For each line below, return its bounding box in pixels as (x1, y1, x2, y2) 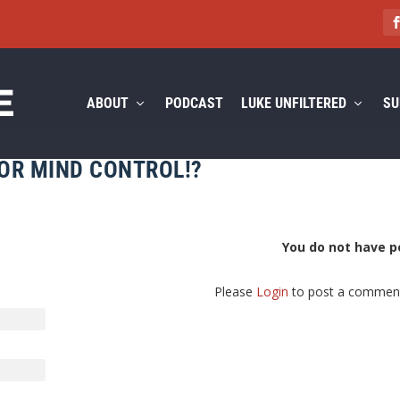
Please (214, 282, 257, 300)
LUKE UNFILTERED (240, 94, 346, 112)
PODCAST (164, 94, 223, 112)
